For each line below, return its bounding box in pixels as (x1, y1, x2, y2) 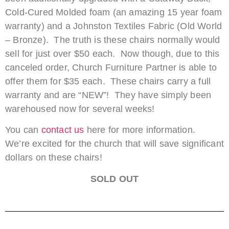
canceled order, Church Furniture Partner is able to (5, 62, 217, 73)
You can (5, 125, 41, 135)
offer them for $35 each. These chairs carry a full (5, 76, 211, 86)
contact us (41, 125, 84, 135)
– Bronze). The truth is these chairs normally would (5, 34, 220, 45)
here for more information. (84, 125, 198, 135)
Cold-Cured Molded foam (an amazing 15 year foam (5, 7, 222, 17)
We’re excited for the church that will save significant (5, 139, 224, 149)
